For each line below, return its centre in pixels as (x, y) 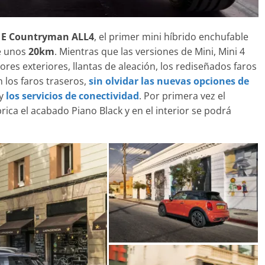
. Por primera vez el (182, 96)
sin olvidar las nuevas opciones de (169, 81)
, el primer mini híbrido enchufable (171, 36)
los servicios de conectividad (72, 96)
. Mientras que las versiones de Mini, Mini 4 (150, 51)
